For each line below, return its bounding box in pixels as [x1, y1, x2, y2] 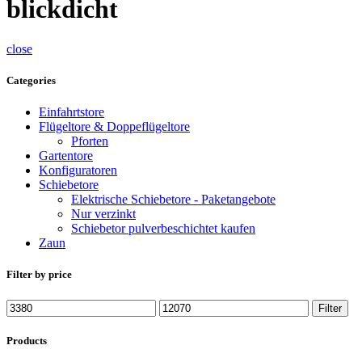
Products [6, 334, 47, 347]
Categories [6, 74, 56, 86]
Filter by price [6, 268, 72, 281]
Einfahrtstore [39, 105, 104, 120]
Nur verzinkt [71, 207, 136, 221]
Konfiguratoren [39, 163, 117, 178]
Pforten [71, 134, 108, 149]
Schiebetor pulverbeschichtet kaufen [71, 221, 255, 236]
